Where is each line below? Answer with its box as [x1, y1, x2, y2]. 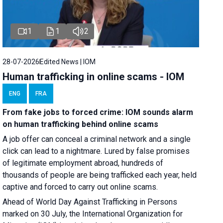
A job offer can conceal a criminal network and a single [2, 134, 191, 144]
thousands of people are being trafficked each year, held [2, 170, 197, 180]
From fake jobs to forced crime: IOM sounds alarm [2, 107, 194, 117]
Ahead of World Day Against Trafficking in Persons [2, 197, 178, 207]
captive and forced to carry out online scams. [2, 182, 158, 192]
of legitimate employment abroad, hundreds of [2, 158, 164, 168]
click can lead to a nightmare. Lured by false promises [2, 146, 190, 156]
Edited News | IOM [40, 57, 96, 66]
